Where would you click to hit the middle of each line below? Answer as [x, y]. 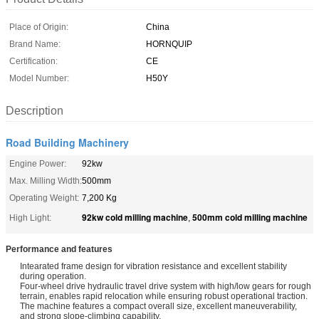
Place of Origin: [39, 27]
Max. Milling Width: [46, 181]
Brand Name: [35, 44]
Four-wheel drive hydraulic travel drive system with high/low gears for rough [166, 286]
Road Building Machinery [67, 142]
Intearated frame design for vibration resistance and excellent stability [153, 266]
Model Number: [39, 78]
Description [35, 110]
